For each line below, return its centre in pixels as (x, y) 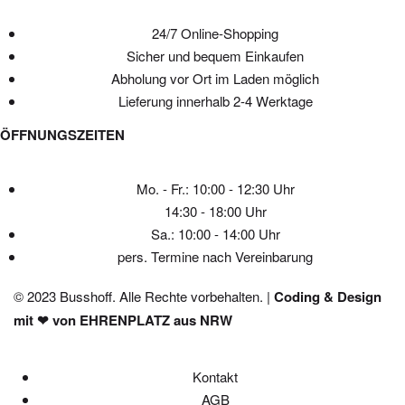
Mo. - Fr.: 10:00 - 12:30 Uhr (215, 189)
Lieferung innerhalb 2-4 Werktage (215, 100)
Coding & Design (328, 296)
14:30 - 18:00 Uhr (215, 212)
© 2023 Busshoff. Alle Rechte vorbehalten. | (144, 296)
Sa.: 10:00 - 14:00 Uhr (215, 234)
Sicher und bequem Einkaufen (216, 55)
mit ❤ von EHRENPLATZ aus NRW (123, 320)
